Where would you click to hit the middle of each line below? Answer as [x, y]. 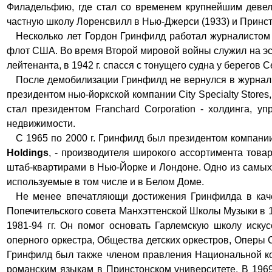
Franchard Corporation [146, 109]
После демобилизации [69, 80]
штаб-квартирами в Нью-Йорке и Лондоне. [104, 167]
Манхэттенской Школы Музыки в [193, 211]
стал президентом [51, 109]
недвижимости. [41, 124]
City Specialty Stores [224, 94]
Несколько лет [50, 36]
